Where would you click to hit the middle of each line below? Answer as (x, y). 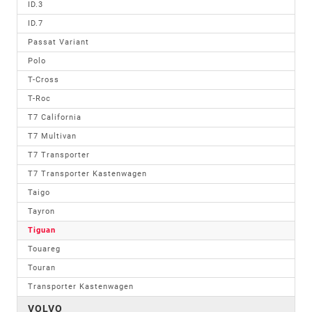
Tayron (41, 211)
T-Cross (44, 79)
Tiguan (42, 230)
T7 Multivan (52, 136)
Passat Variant (58, 42)
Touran (42, 267)
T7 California (55, 117)
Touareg (44, 249)
